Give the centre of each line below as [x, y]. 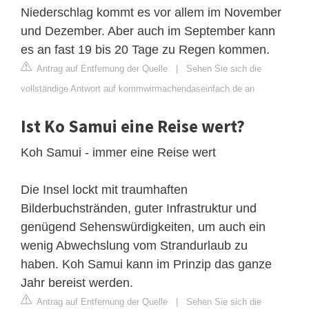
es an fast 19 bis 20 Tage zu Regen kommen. [145, 49]
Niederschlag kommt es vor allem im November [151, 12]
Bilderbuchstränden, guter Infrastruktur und [139, 208]
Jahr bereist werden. [77, 282]
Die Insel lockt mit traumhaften [104, 189]
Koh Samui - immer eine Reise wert [118, 152]
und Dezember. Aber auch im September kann [148, 31]
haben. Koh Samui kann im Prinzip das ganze [146, 264]
